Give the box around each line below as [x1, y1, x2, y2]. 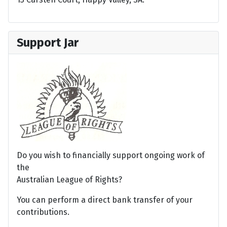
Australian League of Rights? [17, 175, 122, 185]
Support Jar [17, 35, 79, 50]
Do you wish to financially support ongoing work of [17, 150, 205, 161]
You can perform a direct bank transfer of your [17, 195, 193, 205]
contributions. [17, 207, 69, 217]
